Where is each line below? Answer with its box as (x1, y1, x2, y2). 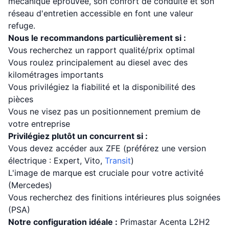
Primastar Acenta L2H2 (118, 217, 210, 227)
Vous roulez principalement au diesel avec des (8, 57, 188, 67)
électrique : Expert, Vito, (8, 155, 105, 166)
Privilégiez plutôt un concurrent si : (8, 131, 148, 141)
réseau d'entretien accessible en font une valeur (8, 8, 193, 18)
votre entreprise (8, 119, 70, 129)
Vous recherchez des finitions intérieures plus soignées (8, 192, 220, 202)
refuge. (8, 20, 35, 31)
